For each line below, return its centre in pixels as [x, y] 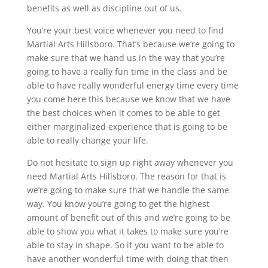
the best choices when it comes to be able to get [123, 112]
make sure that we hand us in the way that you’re [126, 57]
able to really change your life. [87, 140]
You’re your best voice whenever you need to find [125, 30]
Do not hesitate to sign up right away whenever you [130, 162]
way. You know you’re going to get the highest [118, 203]
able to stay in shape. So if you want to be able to [125, 245]
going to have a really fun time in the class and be [127, 71]
